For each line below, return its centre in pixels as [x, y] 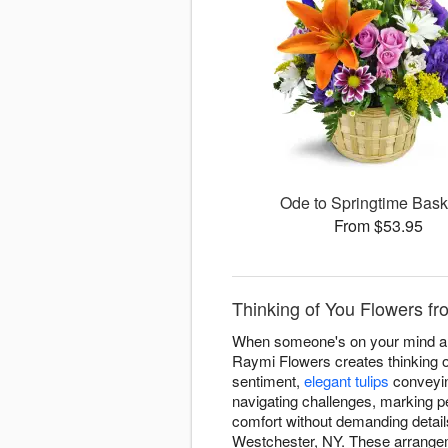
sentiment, [268, 381]
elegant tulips [346, 381]
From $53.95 [379, 226]
